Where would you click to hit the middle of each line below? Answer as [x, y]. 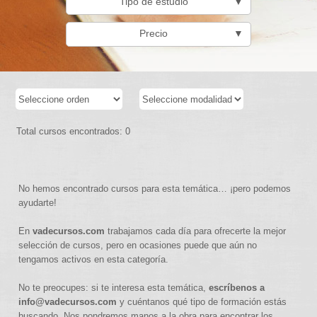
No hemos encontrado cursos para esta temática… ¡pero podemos [155, 189]
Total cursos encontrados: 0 [74, 131]
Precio [154, 33]
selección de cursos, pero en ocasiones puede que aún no [138, 245]
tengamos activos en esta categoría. [94, 259]
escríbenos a [237, 288]
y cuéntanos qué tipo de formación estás [202, 302]
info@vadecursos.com [68, 302]
